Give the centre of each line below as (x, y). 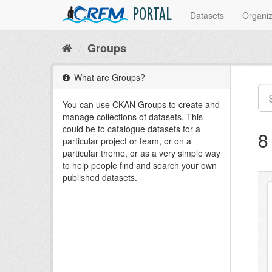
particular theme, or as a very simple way (141, 153)
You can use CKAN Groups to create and (141, 104)
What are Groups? (108, 77)
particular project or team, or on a (127, 141)
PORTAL (152, 17)
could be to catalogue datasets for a (131, 129)
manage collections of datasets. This (133, 117)
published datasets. (100, 177)
